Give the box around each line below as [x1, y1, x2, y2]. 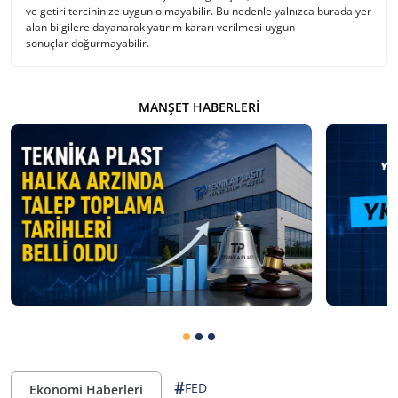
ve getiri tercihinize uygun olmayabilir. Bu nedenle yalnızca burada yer [26, 3, 371, 19]
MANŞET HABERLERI [139, 98, 259, 115]
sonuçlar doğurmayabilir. [26, 35, 149, 51]
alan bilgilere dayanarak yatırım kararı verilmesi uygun [26, 19, 295, 35]
